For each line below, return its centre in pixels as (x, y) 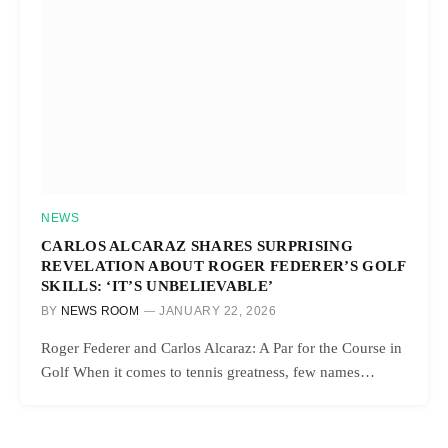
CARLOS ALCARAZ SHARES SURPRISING (197, 246)
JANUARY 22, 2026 (218, 311)
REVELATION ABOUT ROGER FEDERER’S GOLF (223, 266)
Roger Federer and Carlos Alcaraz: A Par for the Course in (221, 348)
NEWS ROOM (99, 311)
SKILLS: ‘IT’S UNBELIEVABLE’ (157, 286)
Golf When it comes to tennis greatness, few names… (208, 372)
